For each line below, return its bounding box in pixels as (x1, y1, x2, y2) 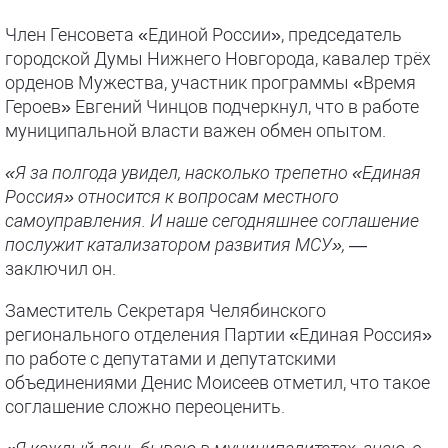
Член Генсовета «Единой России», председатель (5, 24, 402, 45)
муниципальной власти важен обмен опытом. (5, 120, 386, 141)
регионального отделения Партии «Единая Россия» (5, 324, 432, 345)
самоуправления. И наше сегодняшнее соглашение (5, 210, 419, 231)
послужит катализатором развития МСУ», (5, 234, 345, 255)
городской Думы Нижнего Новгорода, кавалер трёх (5, 48, 431, 69)
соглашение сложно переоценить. (5, 396, 285, 417)
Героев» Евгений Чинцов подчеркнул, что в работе (5, 96, 419, 117)
